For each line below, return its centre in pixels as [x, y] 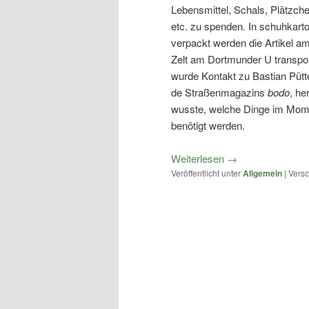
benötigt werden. [208, 125]
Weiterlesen [199, 158]
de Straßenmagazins [219, 92]
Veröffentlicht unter [206, 172]
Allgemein [262, 173]
